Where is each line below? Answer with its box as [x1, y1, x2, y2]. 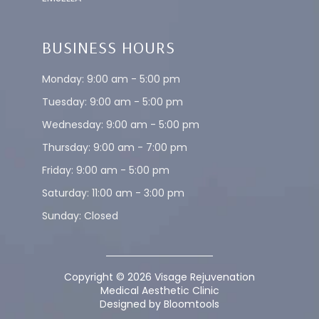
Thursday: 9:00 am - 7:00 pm [42, 140, 187, 155]
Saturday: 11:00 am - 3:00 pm [42, 186, 184, 201]
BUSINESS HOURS [42, 36, 175, 58]
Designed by [100, 297, 164, 312]
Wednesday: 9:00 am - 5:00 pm [42, 117, 199, 132]
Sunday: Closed [42, 209, 118, 224]
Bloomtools [164, 297, 219, 312]
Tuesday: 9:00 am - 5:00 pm [42, 95, 183, 110]
